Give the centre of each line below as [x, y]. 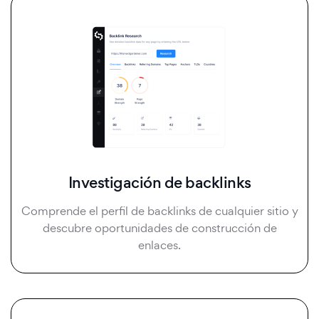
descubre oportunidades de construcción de [159, 228]
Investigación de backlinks [159, 183]
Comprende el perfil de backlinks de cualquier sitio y [159, 211]
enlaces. [159, 245]
